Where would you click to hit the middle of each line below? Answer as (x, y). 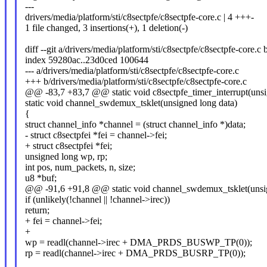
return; (37, 210)
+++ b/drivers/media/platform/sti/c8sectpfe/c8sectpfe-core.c (136, 82)
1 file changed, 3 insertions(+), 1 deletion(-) (106, 28)
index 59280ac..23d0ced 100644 (86, 60)
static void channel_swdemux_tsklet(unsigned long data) (131, 103)
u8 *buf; (41, 178)
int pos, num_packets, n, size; (80, 167)
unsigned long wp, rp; (66, 157)
